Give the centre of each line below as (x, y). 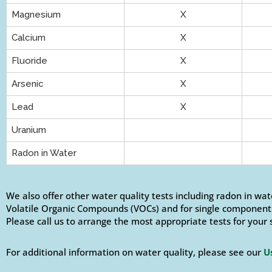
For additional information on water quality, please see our (135, 252)
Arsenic (28, 84)
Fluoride (29, 61)
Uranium (29, 130)
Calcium (29, 38)
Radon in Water (44, 153)
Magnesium (36, 15)
